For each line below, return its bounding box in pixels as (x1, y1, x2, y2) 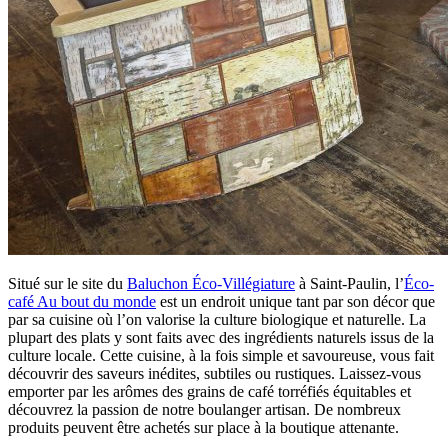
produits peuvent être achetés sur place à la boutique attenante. (8, 418, 399, 436)
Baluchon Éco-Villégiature (127, 274, 295, 292)
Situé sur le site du (8, 274, 127, 292)
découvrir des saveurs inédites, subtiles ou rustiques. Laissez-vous (8, 364, 421, 382)
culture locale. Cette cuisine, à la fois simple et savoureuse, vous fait (8, 346, 434, 364)
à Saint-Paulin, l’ (295, 274, 404, 292)
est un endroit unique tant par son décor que (156, 292, 435, 310)
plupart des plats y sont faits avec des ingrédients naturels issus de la (8, 328, 434, 346)
